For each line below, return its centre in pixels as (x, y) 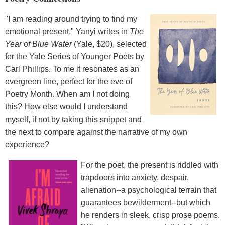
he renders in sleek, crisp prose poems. (150, 215)
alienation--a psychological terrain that (149, 190)
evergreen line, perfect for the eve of (69, 82)
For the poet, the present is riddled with (150, 165)
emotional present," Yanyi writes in (67, 32)
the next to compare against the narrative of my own (96, 132)
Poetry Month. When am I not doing (67, 94)
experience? (27, 145)
